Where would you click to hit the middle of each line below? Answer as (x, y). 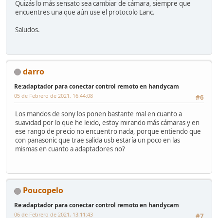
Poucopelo (43, 191)
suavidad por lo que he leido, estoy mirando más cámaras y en (107, 122)
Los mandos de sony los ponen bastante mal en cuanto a (99, 114)
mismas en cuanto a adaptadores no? (70, 149)
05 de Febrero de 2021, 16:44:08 (54, 95)
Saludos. (27, 30)
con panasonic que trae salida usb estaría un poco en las (98, 140)
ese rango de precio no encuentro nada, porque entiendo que (108, 131)
